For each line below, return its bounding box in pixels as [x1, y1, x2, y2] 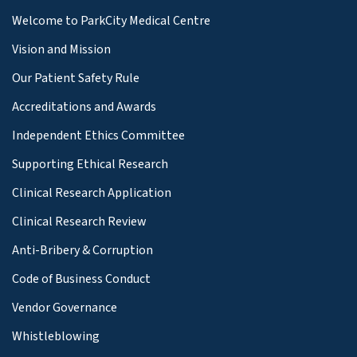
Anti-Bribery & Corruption [12, 241, 153, 259]
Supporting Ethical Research [12, 155, 168, 173]
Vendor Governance [12, 298, 117, 316]
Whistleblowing [12, 327, 100, 345]
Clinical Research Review [12, 212, 147, 230]
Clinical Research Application [12, 183, 171, 202]
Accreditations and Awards [12, 97, 156, 116]
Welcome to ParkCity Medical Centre [12, 11, 210, 29]
